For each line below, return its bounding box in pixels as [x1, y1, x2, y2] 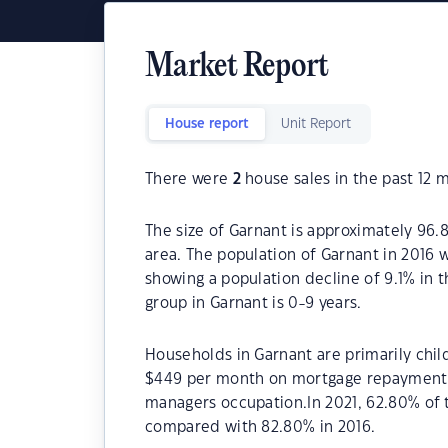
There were [145, 172, 233, 187]
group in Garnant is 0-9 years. [145, 296, 362, 311]
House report [165, 118, 249, 130]
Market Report [145, 50, 329, 85]
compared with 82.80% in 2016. [145, 420, 376, 435]
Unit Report [281, 118, 351, 130]
